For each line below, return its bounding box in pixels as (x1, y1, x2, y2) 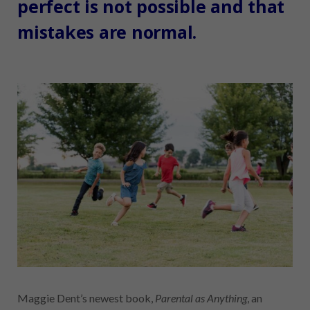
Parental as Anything (155, 291, 247, 304)
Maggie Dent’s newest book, (17, 291, 155, 304)
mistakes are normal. (17, 20, 197, 44)
